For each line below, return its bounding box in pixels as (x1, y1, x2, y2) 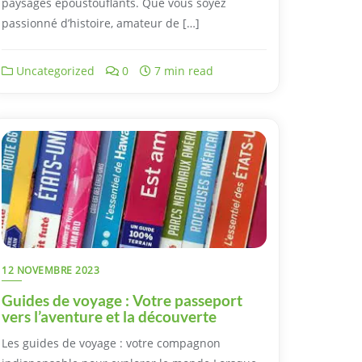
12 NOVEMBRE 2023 (2, 263, 99, 277)
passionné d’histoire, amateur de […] (2, 15, 200, 31)
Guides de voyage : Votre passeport (2, 290, 242, 309)
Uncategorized (13, 62, 95, 78)
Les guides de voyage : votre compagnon (2, 335, 221, 351)
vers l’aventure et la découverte (2, 306, 217, 326)
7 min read (151, 62, 213, 78)
